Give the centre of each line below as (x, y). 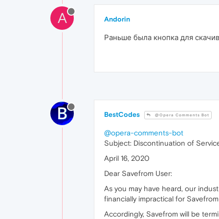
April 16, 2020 (127, 158)
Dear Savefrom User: (138, 174)
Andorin (117, 19)
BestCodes (122, 114)
